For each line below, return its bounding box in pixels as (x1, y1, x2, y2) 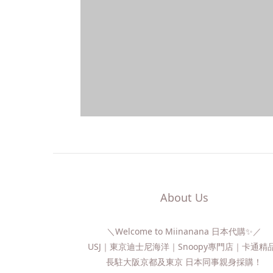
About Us (160, 190, 208, 205)
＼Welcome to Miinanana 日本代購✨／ (107, 225, 261, 237)
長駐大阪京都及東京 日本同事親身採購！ (106, 256, 262, 268)
